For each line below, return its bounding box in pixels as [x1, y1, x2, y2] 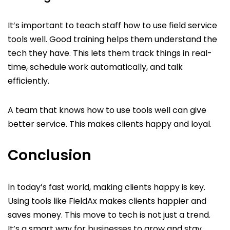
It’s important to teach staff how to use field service [8, 19, 217, 31]
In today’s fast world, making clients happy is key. [8, 181, 205, 193]
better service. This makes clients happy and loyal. [8, 118, 212, 130]
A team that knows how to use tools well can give [8, 104, 206, 116]
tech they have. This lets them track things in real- [8, 47, 212, 59]
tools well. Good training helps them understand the [8, 33, 217, 45]
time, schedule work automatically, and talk [8, 61, 183, 73]
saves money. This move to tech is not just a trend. [8, 208, 210, 221]
